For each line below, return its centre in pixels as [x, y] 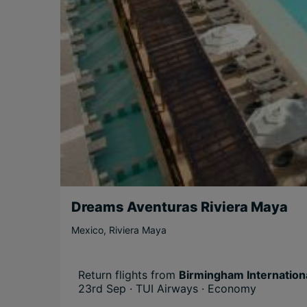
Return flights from [128, 274]
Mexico [87, 230]
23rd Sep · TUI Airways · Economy [167, 288]
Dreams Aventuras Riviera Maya [180, 207]
